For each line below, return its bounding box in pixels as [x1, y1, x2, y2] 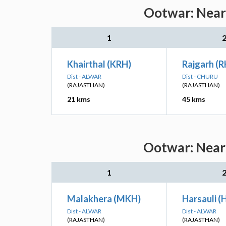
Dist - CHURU [182, 73, 218, 80]
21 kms [67, 95, 90, 103]
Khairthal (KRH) [67, 59, 131, 70]
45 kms [182, 95, 205, 103]
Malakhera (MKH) [67, 193, 141, 204]
